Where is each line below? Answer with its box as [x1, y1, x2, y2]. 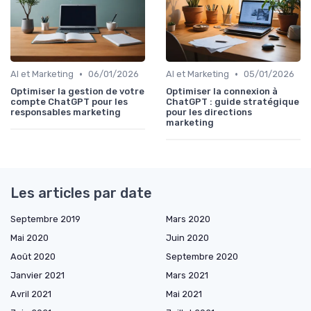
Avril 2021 [10, 289, 51, 300]
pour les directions [166, 107, 252, 118]
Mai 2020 [10, 233, 49, 244]
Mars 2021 [166, 270, 208, 281]
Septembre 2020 [166, 251, 238, 262]
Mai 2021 [166, 289, 202, 300]
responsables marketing [10, 107, 121, 118]
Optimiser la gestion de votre [10, 86, 144, 97]
